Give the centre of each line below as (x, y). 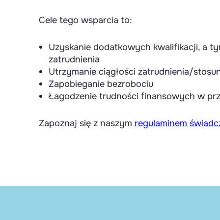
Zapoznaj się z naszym (87, 123)
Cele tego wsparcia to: (86, 20)
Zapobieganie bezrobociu (101, 84)
